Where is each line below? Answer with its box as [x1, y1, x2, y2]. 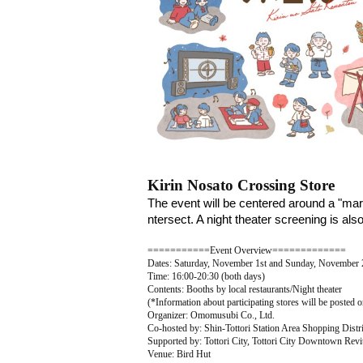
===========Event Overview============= [147, 245, 346, 256]
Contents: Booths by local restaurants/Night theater [147, 284, 342, 295]
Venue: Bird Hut [147, 348, 211, 360]
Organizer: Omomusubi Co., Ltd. [147, 310, 275, 321]
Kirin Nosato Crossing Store [147, 177, 335, 194]
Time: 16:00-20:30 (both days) [147, 271, 265, 282]
